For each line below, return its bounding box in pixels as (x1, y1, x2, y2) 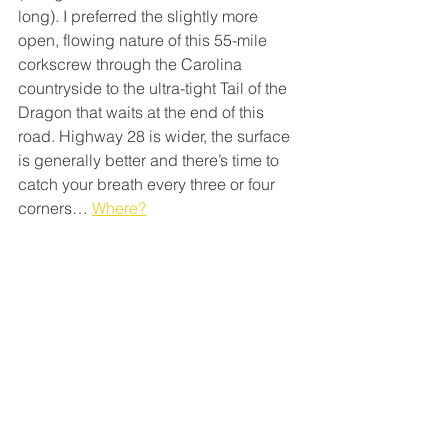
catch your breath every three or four (18, 173, 279, 194)
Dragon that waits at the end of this (18, 101, 268, 122)
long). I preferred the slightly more (18, 5, 262, 26)
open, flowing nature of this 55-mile (18, 29, 271, 50)
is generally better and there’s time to (18, 149, 283, 170)
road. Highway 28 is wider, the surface (18, 125, 294, 146)
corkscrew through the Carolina (18, 53, 246, 74)
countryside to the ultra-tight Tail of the (18, 77, 291, 98)
